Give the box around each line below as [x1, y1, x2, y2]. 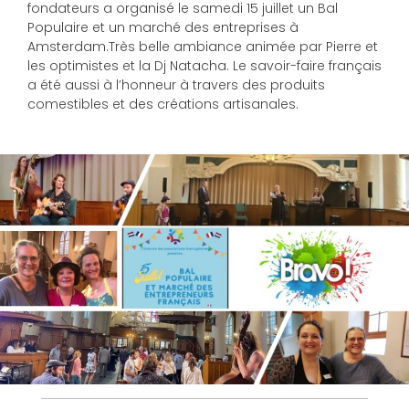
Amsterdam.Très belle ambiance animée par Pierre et [27, 37, 378, 56]
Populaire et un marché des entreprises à [27, 17, 299, 37]
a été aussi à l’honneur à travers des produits [27, 75, 325, 94]
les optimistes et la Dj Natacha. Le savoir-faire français [27, 56, 382, 75]
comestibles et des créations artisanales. [27, 94, 299, 113]
